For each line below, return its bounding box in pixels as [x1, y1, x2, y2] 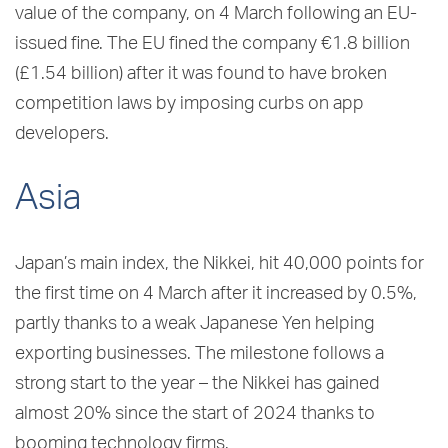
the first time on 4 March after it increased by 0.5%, [15, 285, 417, 304]
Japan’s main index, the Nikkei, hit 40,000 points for [15, 255, 424, 274]
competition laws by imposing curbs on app [15, 95, 364, 114]
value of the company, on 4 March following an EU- [15, 5, 417, 24]
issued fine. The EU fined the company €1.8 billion [15, 35, 410, 54]
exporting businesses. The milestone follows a [15, 345, 384, 364]
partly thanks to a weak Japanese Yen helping [15, 315, 374, 334]
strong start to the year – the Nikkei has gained [15, 375, 379, 394]
